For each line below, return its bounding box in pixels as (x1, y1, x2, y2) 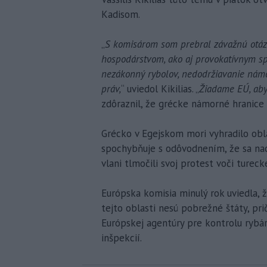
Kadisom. (101, 7, 140, 21)
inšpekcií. (101, 231, 142, 244)
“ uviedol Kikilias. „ (121, 82, 199, 95)
